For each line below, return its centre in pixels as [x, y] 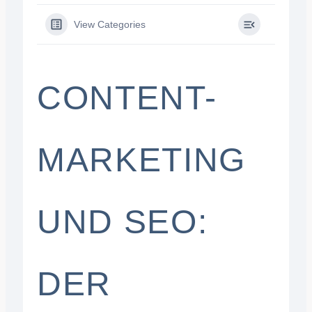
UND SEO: [122, 222]
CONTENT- [127, 98]
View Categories [109, 24]
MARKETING [141, 160]
